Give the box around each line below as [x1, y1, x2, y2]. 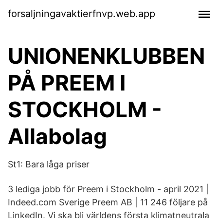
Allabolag [8, 123, 107, 149]
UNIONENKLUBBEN [8, 43, 205, 69]
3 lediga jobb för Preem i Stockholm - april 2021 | [8, 184, 209, 194]
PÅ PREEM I [8, 70, 126, 96]
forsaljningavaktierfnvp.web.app [8, 7, 155, 19]
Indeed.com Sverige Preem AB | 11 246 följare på [8, 197, 208, 207]
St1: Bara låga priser [8, 159, 90, 169]
